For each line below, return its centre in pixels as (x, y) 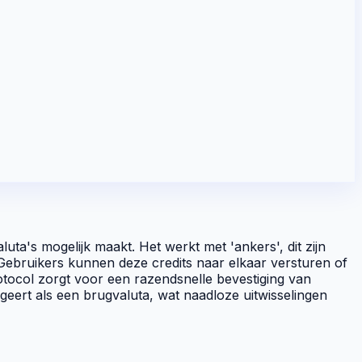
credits (172, 262)
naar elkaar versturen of (270, 262)
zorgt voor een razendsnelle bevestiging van (173, 278)
